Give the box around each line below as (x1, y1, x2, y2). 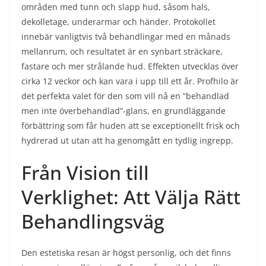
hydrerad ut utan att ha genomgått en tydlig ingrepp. (21, 135, 233, 146)
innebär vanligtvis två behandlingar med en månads (21, 31, 230, 42)
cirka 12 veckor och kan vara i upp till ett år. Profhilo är (21, 75, 239, 87)
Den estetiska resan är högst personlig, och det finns (21, 247, 231, 258)
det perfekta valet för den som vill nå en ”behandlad (21, 90, 229, 102)
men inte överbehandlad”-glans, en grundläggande (21, 105, 226, 116)
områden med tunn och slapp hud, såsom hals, (21, 1, 210, 12)
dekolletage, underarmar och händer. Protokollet (21, 16, 216, 27)
